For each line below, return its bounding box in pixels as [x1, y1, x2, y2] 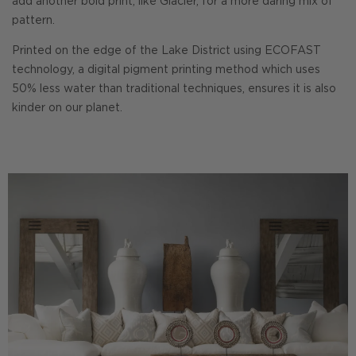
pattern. [12, 16, 55, 25]
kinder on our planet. [12, 103, 122, 113]
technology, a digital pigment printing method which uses [12, 65, 320, 75]
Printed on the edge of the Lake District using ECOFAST [12, 46, 321, 56]
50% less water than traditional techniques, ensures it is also [12, 84, 336, 94]
